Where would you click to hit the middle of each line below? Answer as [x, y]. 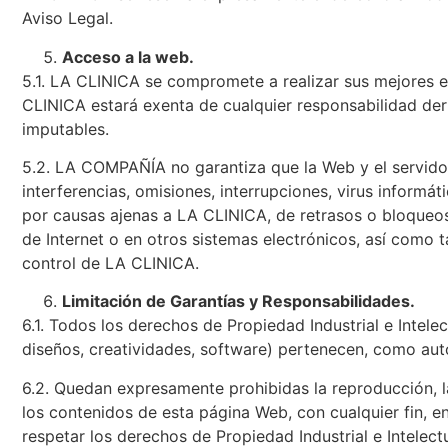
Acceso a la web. [128, 56]
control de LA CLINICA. [110, 262]
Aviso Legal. [67, 18]
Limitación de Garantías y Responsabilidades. [238, 301]
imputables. [65, 128]
